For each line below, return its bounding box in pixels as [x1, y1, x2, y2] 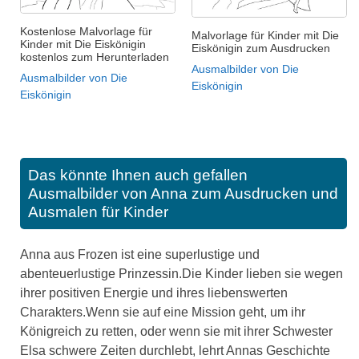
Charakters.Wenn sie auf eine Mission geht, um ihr [20, 305, 305, 320]
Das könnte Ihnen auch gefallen [28, 167, 248, 184]
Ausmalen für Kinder [28, 204, 168, 221]
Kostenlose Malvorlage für [20, 25, 152, 38]
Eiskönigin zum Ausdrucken [192, 42, 330, 55]
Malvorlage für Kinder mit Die [192, 29, 339, 42]
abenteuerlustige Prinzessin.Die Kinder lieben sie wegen [20, 267, 343, 281]
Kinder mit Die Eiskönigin [20, 38, 146, 51]
